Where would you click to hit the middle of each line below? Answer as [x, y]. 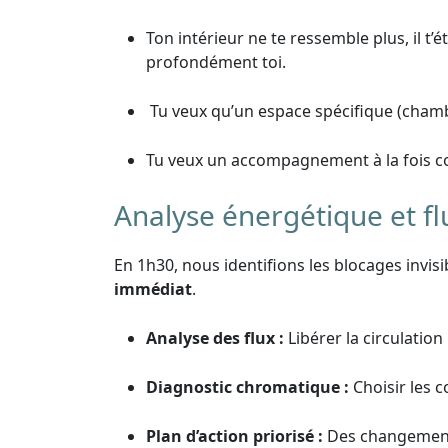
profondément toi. [218, 62]
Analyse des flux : [215, 338]
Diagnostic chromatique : [247, 387]
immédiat [153, 289]
